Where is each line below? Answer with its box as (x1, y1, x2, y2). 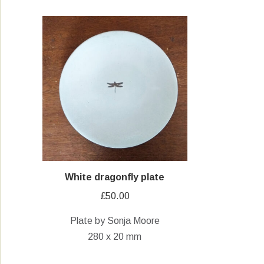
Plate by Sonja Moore (70, 215, 160, 226)
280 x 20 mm (88, 231, 142, 242)
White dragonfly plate (65, 171, 165, 182)
